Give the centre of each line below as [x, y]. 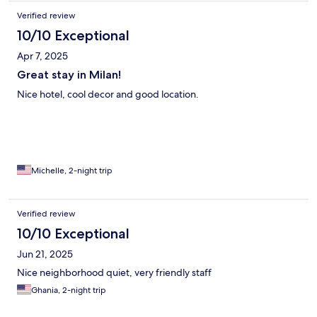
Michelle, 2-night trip [72, 170]
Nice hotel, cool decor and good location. [108, 94]
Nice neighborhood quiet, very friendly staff [114, 272]
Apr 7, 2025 [42, 56]
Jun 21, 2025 [45, 254]
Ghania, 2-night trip [69, 290]
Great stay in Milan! [69, 74]
